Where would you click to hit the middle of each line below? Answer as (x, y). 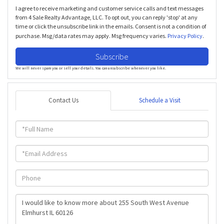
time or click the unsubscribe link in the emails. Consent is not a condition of (111, 26)
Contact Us (63, 100)
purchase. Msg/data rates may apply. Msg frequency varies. (91, 35)
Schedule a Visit (160, 100)
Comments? (34, 215)
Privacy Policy (185, 35)
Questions (31, 197)
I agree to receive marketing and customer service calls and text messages (109, 8)
